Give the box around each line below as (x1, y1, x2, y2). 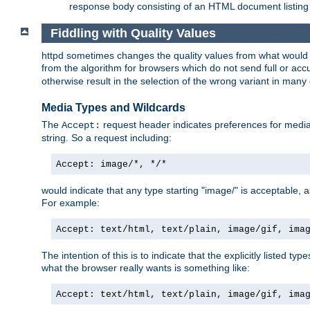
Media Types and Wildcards (42, 101, 185, 113)
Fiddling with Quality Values (50, 26, 216, 40)
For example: (42, 197, 100, 209)
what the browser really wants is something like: (42, 262, 250, 274)
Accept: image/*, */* (56, 159, 167, 170)
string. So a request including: (42, 132, 172, 144)
